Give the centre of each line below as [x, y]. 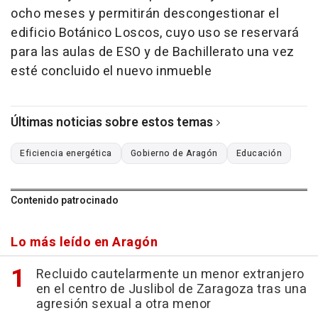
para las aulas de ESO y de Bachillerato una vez [153, 53]
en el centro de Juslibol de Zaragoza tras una [171, 290]
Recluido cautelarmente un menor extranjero [170, 275]
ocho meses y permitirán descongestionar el [145, 14]
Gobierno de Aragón [174, 154]
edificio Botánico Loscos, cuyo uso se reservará [155, 33]
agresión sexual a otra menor [124, 305]
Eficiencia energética [66, 154]
